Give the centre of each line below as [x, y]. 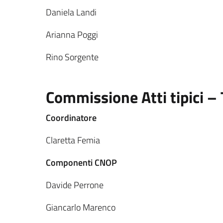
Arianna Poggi [72, 35]
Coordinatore [71, 118]
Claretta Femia [73, 140]
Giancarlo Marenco [81, 207]
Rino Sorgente [72, 57]
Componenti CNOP [81, 163]
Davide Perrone [75, 185]
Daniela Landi [71, 12]
